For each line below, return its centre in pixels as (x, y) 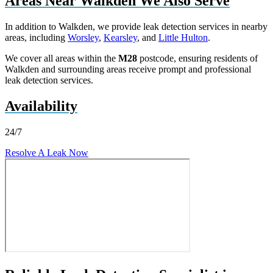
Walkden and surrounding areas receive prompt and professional (128, 69)
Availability (41, 106)
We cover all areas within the (62, 58)
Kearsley (120, 37)
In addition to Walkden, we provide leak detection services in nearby (136, 26)
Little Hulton (183, 37)
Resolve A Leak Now (47, 152)
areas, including (36, 37)
